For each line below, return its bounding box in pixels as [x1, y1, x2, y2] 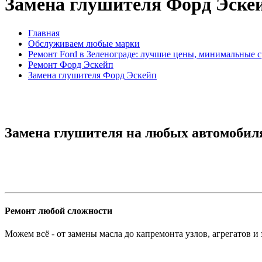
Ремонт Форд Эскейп [28, 59, 113, 70]
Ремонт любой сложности [5, 205, 112, 216]
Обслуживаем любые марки [28, 38, 140, 49]
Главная [28, 27, 60, 38]
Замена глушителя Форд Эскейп [28, 70, 157, 80]
